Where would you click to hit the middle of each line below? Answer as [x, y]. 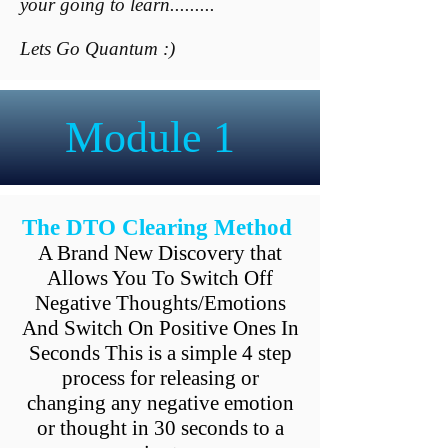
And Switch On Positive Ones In [160, 328]
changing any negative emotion [160, 403]
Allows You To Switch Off [160, 278]
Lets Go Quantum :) [97, 48]
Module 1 [150, 137]
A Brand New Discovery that [160, 253]
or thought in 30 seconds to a [160, 428]
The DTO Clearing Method [160, 227]
